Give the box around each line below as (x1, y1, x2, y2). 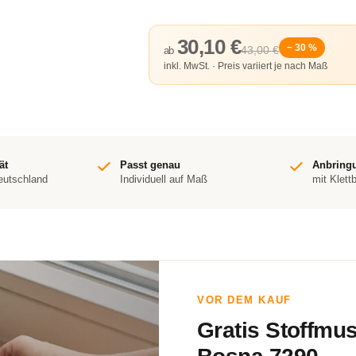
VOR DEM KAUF (197, 294, 292, 306)
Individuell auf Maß (119, 173, 207, 185)
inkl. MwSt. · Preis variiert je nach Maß (163, 60, 327, 72)
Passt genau (119, 159, 180, 171)
